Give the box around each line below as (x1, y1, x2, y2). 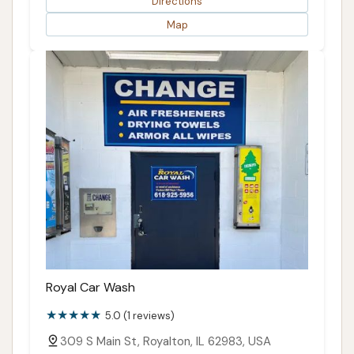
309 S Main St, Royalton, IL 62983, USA (60, 333, 271, 349)
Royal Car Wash (46, 278, 135, 296)
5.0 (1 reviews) (105, 308, 175, 322)
